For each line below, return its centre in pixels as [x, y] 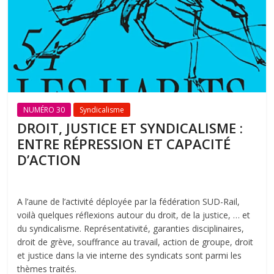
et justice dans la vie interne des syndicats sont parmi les [130, 255]
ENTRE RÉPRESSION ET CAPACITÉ [124, 143]
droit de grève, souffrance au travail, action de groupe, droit [135, 242]
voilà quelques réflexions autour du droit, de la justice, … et [134, 215]
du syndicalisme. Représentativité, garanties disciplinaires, [131, 228]
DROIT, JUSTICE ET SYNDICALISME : [130, 128]
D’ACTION [49, 159]
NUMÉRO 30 [44, 109]
